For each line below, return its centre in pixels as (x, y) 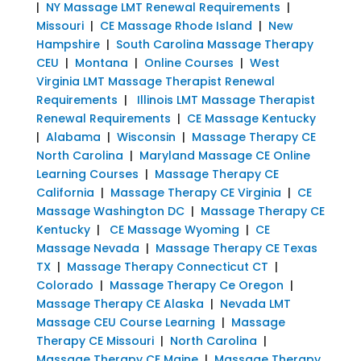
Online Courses (189, 62)
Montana (101, 62)
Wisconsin (146, 137)
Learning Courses (87, 174)
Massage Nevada (87, 248)
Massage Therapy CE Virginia (195, 192)
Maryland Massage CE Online (224, 155)
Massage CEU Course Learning (125, 322)
